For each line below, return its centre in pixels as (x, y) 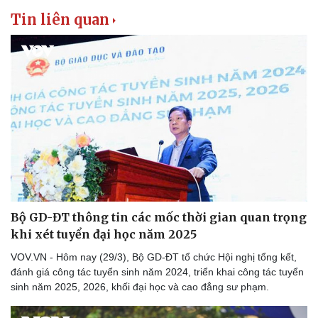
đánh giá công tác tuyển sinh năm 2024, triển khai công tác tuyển (157, 272)
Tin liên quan (60, 19)
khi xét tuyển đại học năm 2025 (104, 234)
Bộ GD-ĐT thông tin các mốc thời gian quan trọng (159, 217)
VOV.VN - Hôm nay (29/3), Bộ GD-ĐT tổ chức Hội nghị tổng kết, (154, 257)
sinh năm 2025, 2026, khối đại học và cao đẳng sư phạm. (140, 286)
